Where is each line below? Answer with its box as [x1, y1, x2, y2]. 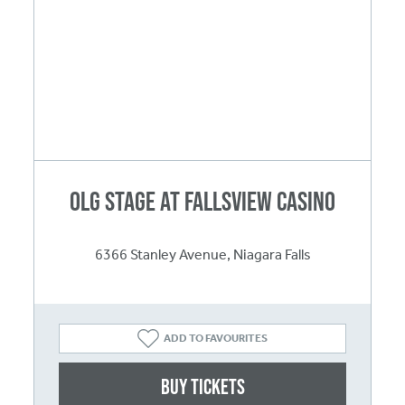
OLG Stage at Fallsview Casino [70, 185, 335, 216]
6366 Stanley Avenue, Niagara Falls [94, 245, 311, 263]
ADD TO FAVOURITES [164, 332, 268, 345]
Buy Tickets [160, 373, 245, 399]
